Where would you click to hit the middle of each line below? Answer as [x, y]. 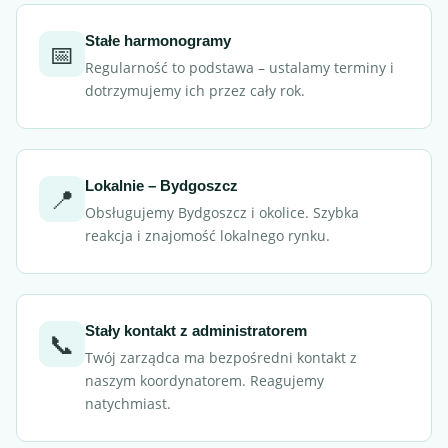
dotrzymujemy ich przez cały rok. [195, 90]
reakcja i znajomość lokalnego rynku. [207, 235]
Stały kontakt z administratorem [196, 331]
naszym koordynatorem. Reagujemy [204, 380]
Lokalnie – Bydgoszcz [161, 186]
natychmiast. [128, 403]
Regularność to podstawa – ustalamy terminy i [239, 67]
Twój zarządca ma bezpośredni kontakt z [221, 357]
